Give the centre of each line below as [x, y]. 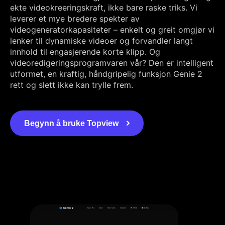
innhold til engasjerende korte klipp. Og [85, 51]
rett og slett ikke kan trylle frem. [72, 85]
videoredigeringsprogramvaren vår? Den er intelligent [112, 63]
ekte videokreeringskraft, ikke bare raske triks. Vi [104, 7]
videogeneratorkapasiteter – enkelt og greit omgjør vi [112, 29]
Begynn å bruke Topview [71, 123]
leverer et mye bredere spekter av [75, 18]
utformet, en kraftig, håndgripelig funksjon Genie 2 [106, 74]
